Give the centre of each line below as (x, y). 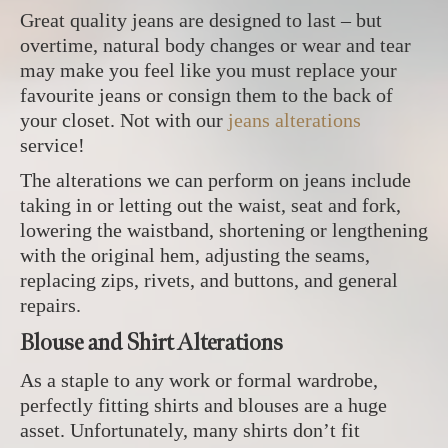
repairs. (50, 305)
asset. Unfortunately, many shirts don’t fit (190, 430)
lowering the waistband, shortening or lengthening (224, 230)
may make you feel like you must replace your (208, 70)
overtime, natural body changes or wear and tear (215, 45)
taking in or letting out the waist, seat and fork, (210, 205)
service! (52, 145)
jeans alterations (294, 120)
